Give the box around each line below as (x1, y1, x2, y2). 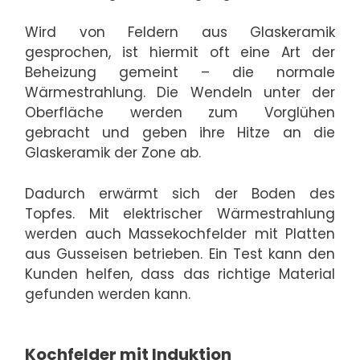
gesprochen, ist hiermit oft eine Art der (25, 43, 335, 63)
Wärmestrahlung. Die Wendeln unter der (25, 83, 335, 103)
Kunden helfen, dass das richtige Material (25, 264, 335, 284)
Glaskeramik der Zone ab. (25, 143, 201, 163)
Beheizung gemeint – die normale (25, 63, 335, 83)
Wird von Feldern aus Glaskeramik (25, 22, 335, 43)
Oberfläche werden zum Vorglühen (25, 103, 335, 123)
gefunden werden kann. (25, 284, 190, 304)
